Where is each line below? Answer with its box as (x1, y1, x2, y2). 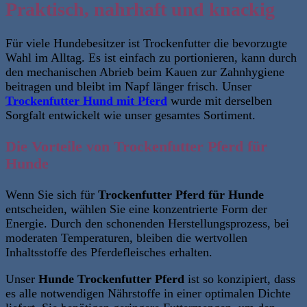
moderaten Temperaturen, (5, 230, 133, 245)
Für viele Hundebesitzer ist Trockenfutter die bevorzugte (5, 36, 287, 51)
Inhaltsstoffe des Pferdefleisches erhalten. (5, 245, 212, 259)
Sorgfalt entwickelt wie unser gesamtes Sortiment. (5, 108, 256, 123)
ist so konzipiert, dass (184, 272, 295, 286)
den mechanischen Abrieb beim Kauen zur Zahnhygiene (5, 65, 284, 79)
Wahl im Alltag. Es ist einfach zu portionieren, (5, 51, 241, 65)
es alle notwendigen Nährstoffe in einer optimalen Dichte (5, 286, 291, 301)
